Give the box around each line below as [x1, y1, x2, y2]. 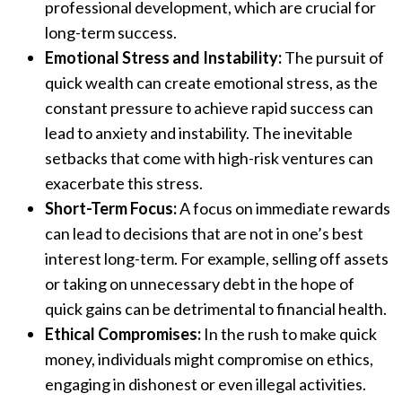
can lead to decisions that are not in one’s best [45, 223, 363, 244]
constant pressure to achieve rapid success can [45, 98, 373, 118]
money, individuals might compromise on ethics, [45, 349, 373, 370]
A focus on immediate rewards [177, 198, 390, 219]
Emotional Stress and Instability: [45, 48, 282, 68]
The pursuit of [282, 48, 384, 68]
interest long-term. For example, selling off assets [45, 249, 389, 269]
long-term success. [45, 22, 177, 43]
